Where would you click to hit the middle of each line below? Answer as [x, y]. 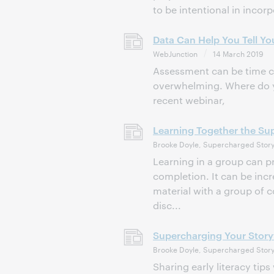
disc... [167, 205]
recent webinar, [189, 100]
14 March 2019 [238, 53]
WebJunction [175, 53]
